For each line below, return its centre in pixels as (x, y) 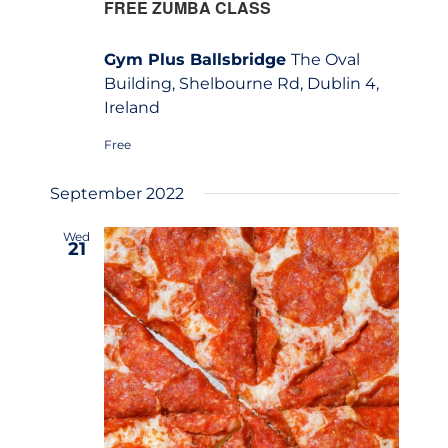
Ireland (131, 107)
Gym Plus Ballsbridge (197, 59)
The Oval (325, 59)
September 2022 (116, 193)
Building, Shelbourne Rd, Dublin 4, (241, 83)
